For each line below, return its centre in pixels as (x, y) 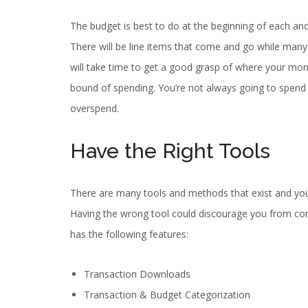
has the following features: (129, 234)
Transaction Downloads (137, 274)
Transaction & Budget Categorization (167, 295)
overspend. (95, 109)
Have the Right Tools (170, 151)
